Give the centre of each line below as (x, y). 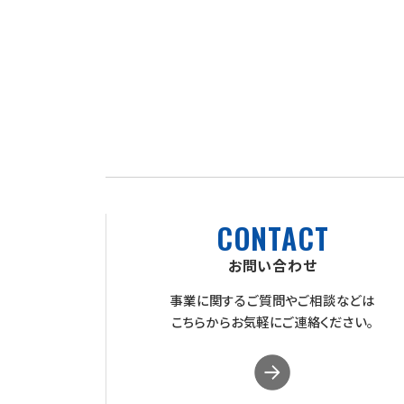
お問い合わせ (272, 266)
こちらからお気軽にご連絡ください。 (272, 322)
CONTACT (272, 238)
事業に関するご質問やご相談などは (273, 300)
